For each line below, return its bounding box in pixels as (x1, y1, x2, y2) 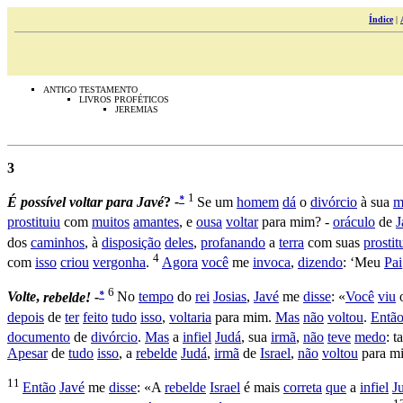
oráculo (333, 214, 375, 230)
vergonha (93, 255, 146, 271)
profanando (201, 234, 265, 250)
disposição (102, 234, 161, 250)
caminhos (31, 234, 85, 250)
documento (7, 329, 70, 345)
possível (21, 194, 66, 210)
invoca (253, 255, 291, 271)
